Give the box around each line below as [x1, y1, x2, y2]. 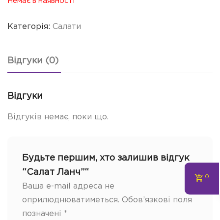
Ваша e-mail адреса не [22, 182, 114, 190]
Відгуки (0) [7, 57, 58, 65]
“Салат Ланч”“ [22, 168, 89, 176]
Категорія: [7, 23, 53, 30]
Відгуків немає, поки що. [7, 113, 109, 121]
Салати [53, 23, 81, 30]
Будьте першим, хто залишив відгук [22, 154, 189, 162]
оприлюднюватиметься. [22, 196, 119, 204]
